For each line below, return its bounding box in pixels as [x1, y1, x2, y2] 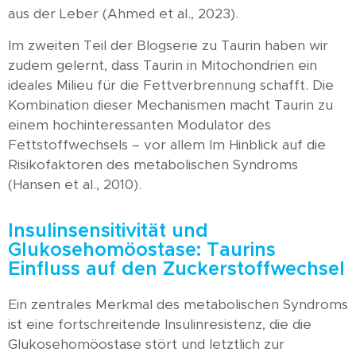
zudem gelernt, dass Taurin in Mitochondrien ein [8, 58, 317, 72]
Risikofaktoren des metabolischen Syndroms [8, 157, 298, 172]
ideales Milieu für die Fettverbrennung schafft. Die [8, 78, 334, 92]
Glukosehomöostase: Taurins [8, 240, 276, 260]
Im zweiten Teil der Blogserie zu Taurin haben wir [8, 38, 328, 52]
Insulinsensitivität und [8, 221, 208, 241]
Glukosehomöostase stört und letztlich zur [8, 337, 284, 351]
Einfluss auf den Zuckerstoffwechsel [8, 259, 345, 279]
